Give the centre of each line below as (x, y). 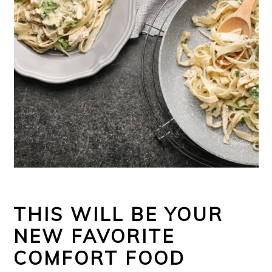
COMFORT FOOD (100, 258)
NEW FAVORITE (94, 236)
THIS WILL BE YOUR (119, 214)
